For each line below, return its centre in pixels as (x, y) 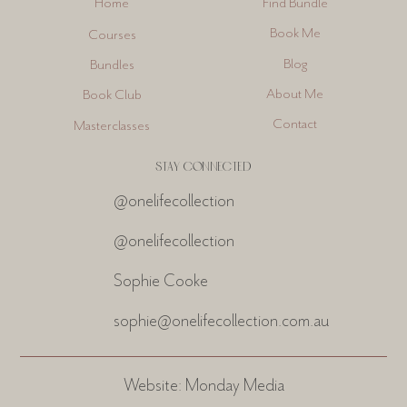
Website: (154, 385)
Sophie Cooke (161, 281)
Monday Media (234, 385)
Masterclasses (112, 125)
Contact (295, 124)
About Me (295, 93)
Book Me (295, 33)
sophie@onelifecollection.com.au (222, 320)
